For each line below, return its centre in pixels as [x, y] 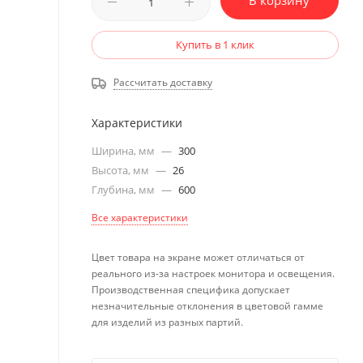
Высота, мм [122, 170]
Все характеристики [140, 218]
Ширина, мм [124, 151]
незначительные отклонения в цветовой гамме [207, 306]
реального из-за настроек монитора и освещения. [213, 273]
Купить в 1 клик [215, 45]
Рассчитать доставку [163, 82]
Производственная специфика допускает [191, 290]
